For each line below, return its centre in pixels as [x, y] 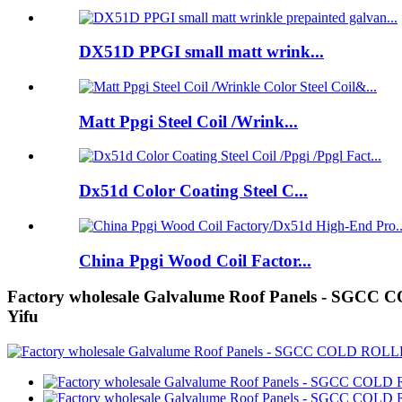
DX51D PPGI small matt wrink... [201, 52]
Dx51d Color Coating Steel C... [193, 191]
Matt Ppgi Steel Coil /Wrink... [188, 121]
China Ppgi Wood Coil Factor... [195, 260]
